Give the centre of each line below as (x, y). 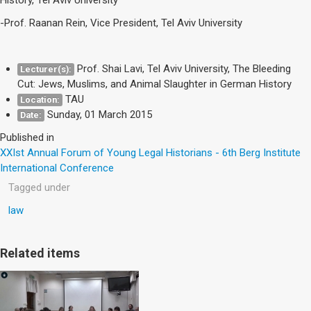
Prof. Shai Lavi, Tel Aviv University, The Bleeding (184, 68)
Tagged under (39, 187)
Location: (40, 99)
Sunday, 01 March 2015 (100, 114)
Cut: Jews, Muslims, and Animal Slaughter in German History (154, 84)
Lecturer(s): (46, 69)
